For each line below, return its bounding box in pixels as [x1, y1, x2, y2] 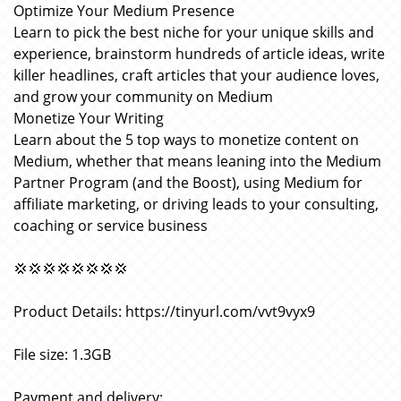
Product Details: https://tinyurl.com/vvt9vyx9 [13, 302, 315, 321]
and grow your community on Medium [13, 87, 273, 107]
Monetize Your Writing [13, 108, 164, 128]
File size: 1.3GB [13, 345, 111, 364]
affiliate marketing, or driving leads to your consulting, [13, 194, 379, 214]
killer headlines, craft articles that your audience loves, [13, 65, 380, 85]
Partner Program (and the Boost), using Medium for [13, 173, 363, 192]
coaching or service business [13, 216, 208, 235]
